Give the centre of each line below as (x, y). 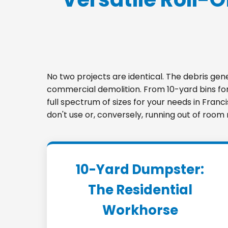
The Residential (140, 190)
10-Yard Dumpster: (140, 169)
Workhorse (140, 210)
